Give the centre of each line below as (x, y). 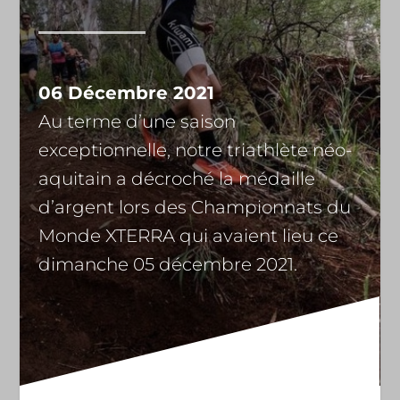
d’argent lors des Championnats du (194, 207)
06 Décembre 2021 (126, 93)
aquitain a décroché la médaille (176, 179)
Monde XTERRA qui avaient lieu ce (188, 236)
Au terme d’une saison (137, 121)
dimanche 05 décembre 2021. (167, 264)
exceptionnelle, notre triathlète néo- (195, 150)
